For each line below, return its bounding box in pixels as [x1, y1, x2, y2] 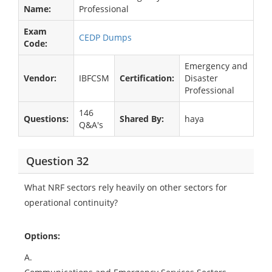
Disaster [185, 72, 218, 84]
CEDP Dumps [79, 32, 132, 43]
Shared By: [120, 113, 164, 124]
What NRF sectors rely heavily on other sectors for [24, 182, 227, 193]
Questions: [24, 113, 69, 124]
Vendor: [24, 72, 56, 84]
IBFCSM [79, 72, 109, 84]
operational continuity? [24, 197, 118, 208]
